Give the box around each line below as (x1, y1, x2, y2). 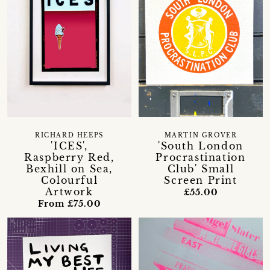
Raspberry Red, (24, 151, 115, 164)
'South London (158, 140, 243, 152)
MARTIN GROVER (164, 132, 237, 140)
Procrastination (155, 151, 246, 164)
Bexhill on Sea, (25, 163, 113, 175)
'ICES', (51, 140, 88, 152)
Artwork (45, 186, 93, 198)
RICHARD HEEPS (35, 132, 104, 140)
